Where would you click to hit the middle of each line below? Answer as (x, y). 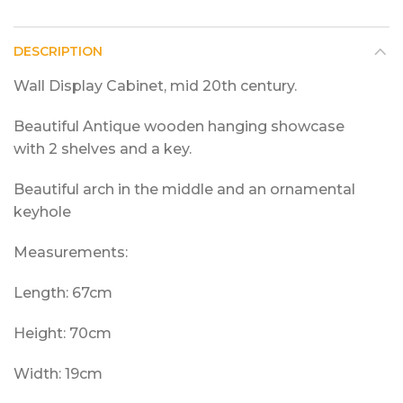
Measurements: (71, 252)
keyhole (42, 212)
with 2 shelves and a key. (103, 149)
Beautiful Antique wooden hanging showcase (179, 126)
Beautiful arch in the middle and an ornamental (184, 189)
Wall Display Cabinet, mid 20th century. (155, 86)
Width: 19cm (58, 374)
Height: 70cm (63, 333)
